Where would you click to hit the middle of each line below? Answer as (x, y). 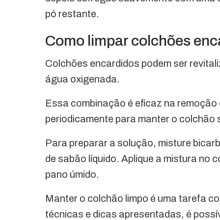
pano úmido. (73, 174)
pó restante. (72, 14)
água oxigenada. (83, 79)
